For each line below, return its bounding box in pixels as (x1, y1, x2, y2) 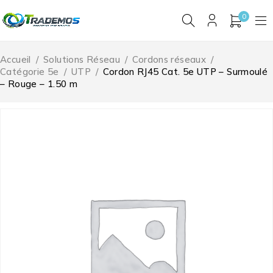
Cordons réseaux (132, 54, 206, 66)
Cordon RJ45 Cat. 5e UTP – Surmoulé (103, 66, 268, 78)
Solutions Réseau (43, 54, 120, 66)
